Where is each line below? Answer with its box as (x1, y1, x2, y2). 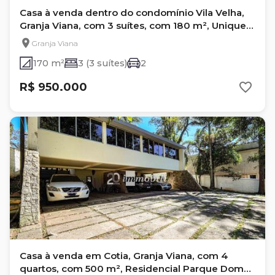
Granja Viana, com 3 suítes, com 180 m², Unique (20, 20, 246, 31)
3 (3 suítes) (78, 58, 127, 69)
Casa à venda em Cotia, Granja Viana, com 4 (20, 250, 228, 261)
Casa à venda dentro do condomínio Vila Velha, (20, 7, 244, 18)
